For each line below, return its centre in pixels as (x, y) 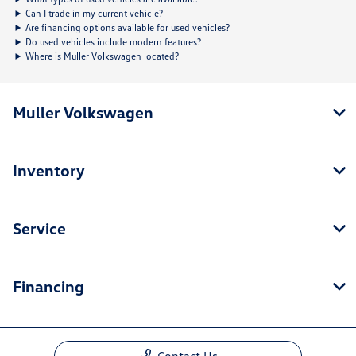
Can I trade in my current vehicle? (95, 13)
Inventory (49, 170)
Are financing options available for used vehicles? (128, 27)
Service (39, 228)
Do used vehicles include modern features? (114, 41)
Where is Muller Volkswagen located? (103, 56)
